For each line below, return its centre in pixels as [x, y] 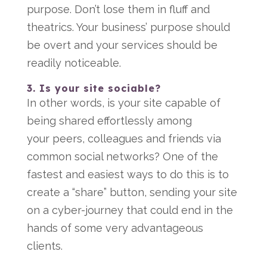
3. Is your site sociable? [94, 88]
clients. [44, 246]
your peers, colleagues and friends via [124, 139]
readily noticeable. [74, 63]
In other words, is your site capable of [123, 103]
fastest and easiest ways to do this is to [128, 174]
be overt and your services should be [122, 45]
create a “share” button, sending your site [132, 192]
